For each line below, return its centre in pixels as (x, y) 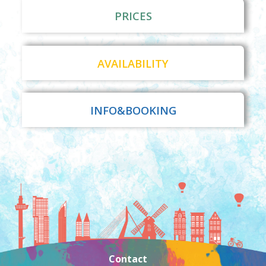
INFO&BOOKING (133, 110)
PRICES (133, 16)
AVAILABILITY (133, 63)
